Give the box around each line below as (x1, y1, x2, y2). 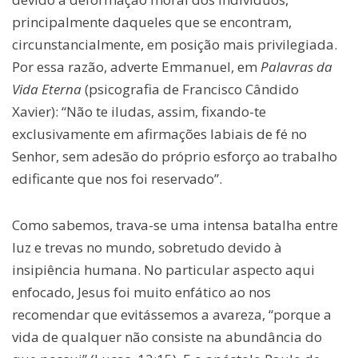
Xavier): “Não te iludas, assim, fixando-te (12, 102, 266, 121)
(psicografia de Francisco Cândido (82, 80, 299, 99)
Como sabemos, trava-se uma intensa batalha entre (12, 216, 338, 235)
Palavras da (261, 58, 332, 77)
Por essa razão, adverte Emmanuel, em (12, 58, 261, 77)
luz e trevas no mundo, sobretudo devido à (12, 238, 282, 257)
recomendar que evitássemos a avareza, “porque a (12, 305, 332, 324)
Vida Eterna (12, 80, 82, 99)
